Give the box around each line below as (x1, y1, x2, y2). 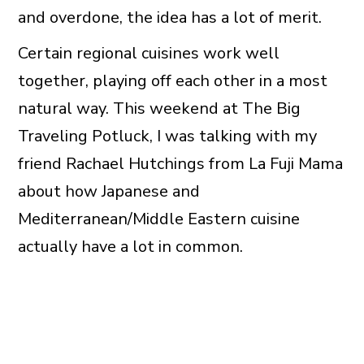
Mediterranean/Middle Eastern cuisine (17, 208, 300, 231)
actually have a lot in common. (17, 236, 243, 258)
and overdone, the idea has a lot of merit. (17, 6, 322, 29)
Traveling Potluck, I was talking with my (17, 125, 317, 148)
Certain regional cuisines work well (17, 42, 279, 65)
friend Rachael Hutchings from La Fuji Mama (17, 153, 343, 175)
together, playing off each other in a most (17, 70, 327, 93)
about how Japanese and (17, 180, 200, 203)
